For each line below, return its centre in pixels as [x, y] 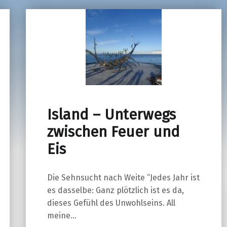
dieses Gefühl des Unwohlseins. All [111, 203]
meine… [62, 215]
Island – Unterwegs [111, 115]
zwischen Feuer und [113, 132]
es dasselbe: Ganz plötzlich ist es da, [115, 190]
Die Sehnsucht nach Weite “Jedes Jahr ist [123, 177]
